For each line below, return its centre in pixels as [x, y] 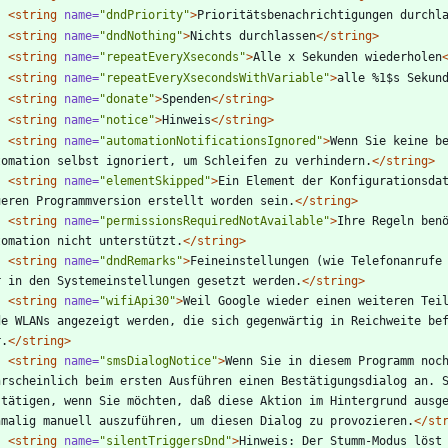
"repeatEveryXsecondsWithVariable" [214, 77]
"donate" [127, 98]
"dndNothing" [141, 35]
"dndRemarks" [141, 260]
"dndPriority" [144, 14]
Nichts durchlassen [253, 35]
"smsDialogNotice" [158, 360]
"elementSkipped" [155, 180]
